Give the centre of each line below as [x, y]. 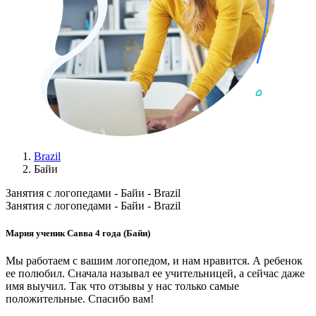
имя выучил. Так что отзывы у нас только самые [122, 286]
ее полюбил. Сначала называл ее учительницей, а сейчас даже [155, 274]
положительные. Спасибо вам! [80, 299]
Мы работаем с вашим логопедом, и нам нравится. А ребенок [154, 261]
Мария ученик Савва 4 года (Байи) [78, 233]
